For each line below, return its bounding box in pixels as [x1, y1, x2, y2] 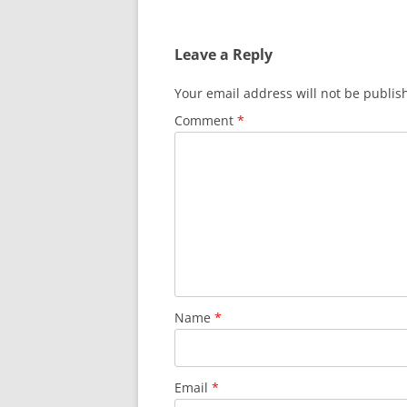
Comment [174, 112, 237, 129]
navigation [174, 4, 241, 21]
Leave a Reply [174, 45, 273, 65]
